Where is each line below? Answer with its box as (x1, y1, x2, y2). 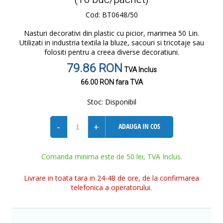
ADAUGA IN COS (118, 121, 160, 131)
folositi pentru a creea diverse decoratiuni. (44, 47, 179, 57)
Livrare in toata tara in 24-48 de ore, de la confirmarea (24, 173, 199, 183)
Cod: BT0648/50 (85, 10, 138, 19)
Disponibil (103, 97, 136, 107)
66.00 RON (80, 77, 114, 88)
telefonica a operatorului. (71, 183, 152, 192)
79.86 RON (66, 60, 122, 77)
